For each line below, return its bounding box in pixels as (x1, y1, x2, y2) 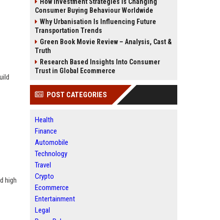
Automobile (35, 138, 68, 147)
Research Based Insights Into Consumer (40, 58, 160, 66)
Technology (35, 149, 67, 158)
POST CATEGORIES (47, 90, 107, 99)
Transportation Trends (35, 27, 102, 34)
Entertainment (35, 194, 75, 203)
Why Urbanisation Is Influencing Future (40, 18, 156, 26)
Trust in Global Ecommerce (35, 67, 115, 75)
